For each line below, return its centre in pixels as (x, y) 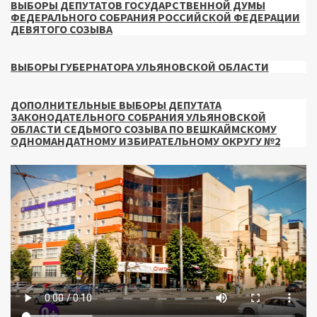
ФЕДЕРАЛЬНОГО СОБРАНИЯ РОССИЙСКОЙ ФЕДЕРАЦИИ (155, 17)
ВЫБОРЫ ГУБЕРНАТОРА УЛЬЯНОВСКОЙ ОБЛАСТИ (140, 67)
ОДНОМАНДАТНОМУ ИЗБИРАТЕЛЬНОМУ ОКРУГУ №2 (145, 140)
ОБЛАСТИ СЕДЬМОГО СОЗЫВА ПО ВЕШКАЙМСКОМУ (144, 128)
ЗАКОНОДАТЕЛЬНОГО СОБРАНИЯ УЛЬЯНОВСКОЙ (138, 116)
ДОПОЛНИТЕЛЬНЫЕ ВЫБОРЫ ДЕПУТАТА (116, 104)
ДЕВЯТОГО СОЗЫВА (62, 29)
